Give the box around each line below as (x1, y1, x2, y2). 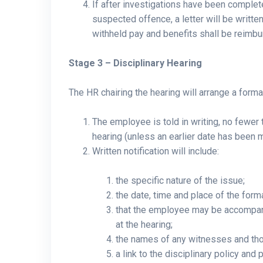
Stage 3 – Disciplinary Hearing (69, 58, 202, 69)
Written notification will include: (92, 146, 221, 157)
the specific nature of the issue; (116, 175, 247, 186)
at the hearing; (116, 219, 175, 230)
